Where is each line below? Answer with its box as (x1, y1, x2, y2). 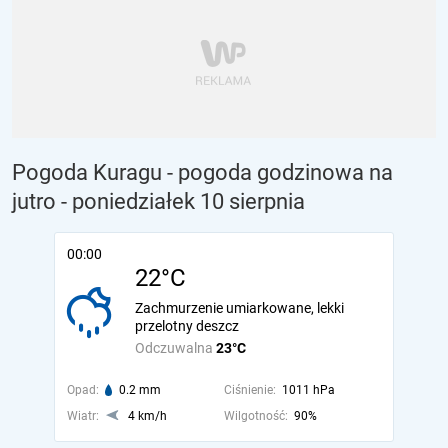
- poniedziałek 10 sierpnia (61, 189, 305, 214)
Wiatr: (67, 409, 99, 423)
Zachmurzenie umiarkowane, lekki (135, 300, 344, 316)
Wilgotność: (223, 409, 288, 423)
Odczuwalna (135, 340, 216, 356)
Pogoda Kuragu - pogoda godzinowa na (12, 160, 393, 185)
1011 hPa (281, 383, 335, 397)
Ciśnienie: (223, 383, 276, 397)
